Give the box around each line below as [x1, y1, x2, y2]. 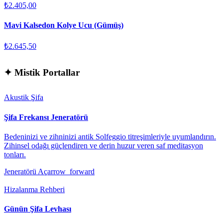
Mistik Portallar [12, 67, 80, 78]
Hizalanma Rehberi [4, 185, 65, 194]
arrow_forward [47, 167, 95, 176]
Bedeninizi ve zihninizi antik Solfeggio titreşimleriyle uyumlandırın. [4, 132, 216, 141]
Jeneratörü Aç [4, 167, 47, 176]
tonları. [4, 150, 26, 159]
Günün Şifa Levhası [4, 205, 71, 214]
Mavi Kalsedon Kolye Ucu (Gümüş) [4, 21, 123, 30]
